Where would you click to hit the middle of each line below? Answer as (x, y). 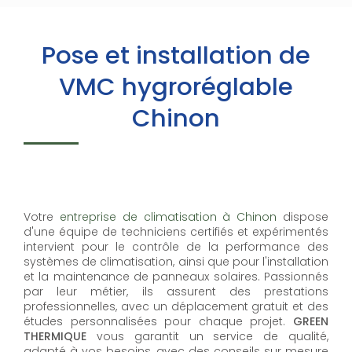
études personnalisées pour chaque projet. (158, 321)
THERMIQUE (55, 336)
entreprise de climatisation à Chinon (165, 217)
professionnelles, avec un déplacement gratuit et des (176, 306)
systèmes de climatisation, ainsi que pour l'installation (176, 262)
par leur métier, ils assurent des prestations (176, 291)
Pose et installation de (176, 55)
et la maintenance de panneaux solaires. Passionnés (176, 277)
